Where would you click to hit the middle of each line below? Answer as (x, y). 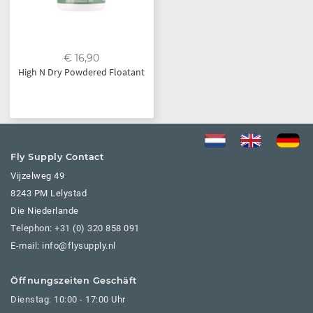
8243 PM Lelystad (49, 193)
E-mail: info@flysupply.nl (63, 245)
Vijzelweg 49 (37, 175)
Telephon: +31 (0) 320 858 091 (75, 228)
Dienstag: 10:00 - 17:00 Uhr (68, 299)
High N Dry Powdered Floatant (82, 72)
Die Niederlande (45, 210)
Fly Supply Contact (57, 156)
